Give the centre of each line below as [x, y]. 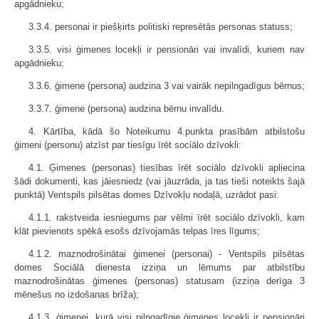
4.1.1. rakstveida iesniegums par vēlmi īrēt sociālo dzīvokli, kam [167, 217]
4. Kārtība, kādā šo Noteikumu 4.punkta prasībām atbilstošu [167, 131]
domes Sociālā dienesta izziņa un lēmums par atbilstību [159, 267]
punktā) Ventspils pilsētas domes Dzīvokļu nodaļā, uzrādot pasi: [147, 194]
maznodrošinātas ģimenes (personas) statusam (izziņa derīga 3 [159, 281]
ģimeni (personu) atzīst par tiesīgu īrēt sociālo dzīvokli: [128, 145]
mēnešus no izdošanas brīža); [77, 294]
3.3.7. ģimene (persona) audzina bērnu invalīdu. [126, 108]
